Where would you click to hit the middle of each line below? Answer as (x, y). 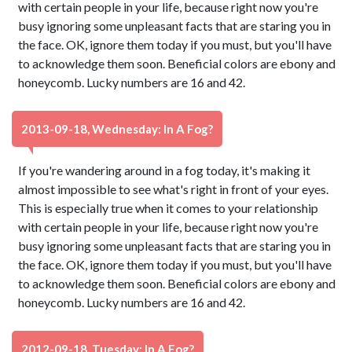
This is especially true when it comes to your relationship (169, 208)
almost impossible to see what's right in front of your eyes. (174, 189)
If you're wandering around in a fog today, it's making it (165, 170)
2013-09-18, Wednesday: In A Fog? (117, 129)
